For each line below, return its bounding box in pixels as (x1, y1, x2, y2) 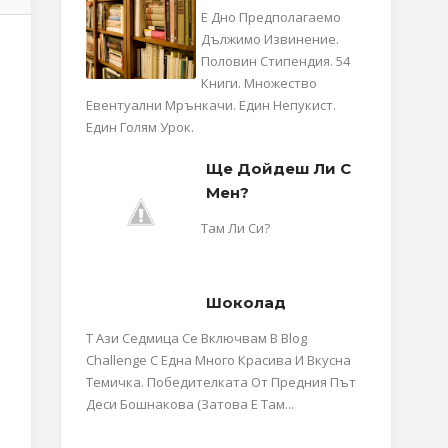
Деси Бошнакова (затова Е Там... (86, 395, 294, 414)
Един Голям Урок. (86, 117, 194, 136)
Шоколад (206, 292, 286, 312)
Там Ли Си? (201, 219, 270, 238)
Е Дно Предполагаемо (201, 7, 341, 26)
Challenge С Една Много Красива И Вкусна (86, 351, 351, 370)
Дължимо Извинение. (201, 29, 339, 48)
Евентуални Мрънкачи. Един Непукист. (86, 95, 336, 114)
